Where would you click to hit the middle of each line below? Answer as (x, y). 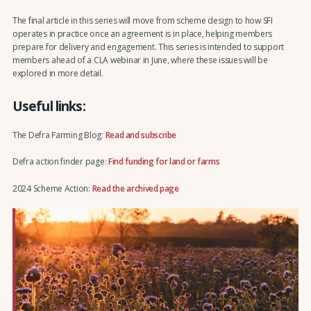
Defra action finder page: (60, 162)
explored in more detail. (58, 73)
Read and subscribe (141, 135)
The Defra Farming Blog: (59, 135)
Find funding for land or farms (164, 162)
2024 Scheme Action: (52, 188)
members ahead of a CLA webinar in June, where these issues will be (140, 60)
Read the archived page (135, 188)
